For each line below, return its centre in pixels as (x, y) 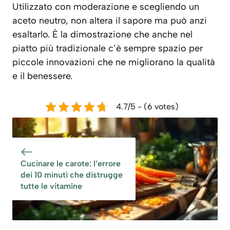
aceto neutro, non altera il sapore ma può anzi (110, 21)
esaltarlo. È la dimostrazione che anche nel (102, 35)
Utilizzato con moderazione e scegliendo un (106, 7)
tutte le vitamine (51, 186)
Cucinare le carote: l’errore (71, 164)
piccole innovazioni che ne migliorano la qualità (114, 62)
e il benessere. (42, 76)
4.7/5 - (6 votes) (147, 107)
